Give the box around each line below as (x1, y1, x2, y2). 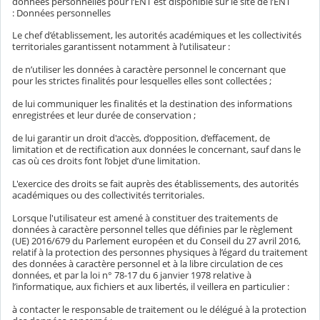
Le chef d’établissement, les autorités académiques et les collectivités (12, 29, 301, 42)
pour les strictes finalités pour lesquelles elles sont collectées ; (12, 74, 271, 88)
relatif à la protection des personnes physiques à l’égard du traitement (12, 246, 308, 259)
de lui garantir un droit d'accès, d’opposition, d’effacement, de (12, 131, 270, 145)
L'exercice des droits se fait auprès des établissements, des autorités (12, 177, 299, 191)
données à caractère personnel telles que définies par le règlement (12, 223, 293, 236)
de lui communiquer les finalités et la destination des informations (12, 97, 292, 111)
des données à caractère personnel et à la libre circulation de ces (12, 257, 283, 271)
